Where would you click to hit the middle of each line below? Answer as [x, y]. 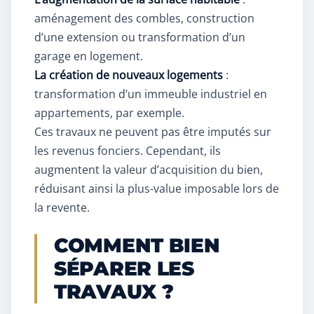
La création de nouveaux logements [129, 75]
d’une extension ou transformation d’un [140, 37]
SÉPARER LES [124, 269]
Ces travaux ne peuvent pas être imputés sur [153, 132]
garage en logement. [89, 56]
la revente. [62, 208]
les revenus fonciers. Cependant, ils [128, 151]
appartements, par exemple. [109, 113]
